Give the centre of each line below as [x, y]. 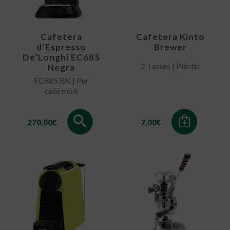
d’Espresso [61, 47]
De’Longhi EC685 [61, 57]
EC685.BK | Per [61, 80]
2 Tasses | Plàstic [170, 66]
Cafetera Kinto [170, 36]
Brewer [170, 47]
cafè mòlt [61, 90]
